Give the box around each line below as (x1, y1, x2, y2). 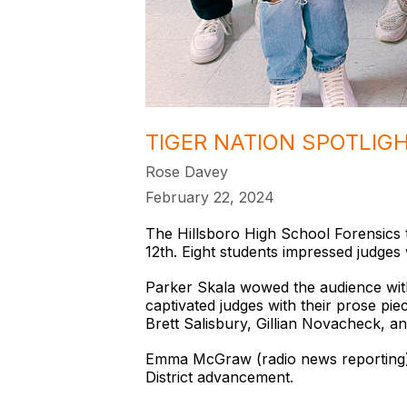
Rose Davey (145, 163, 228, 181)
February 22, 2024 (145, 188, 274, 206)
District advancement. (145, 368, 293, 386)
